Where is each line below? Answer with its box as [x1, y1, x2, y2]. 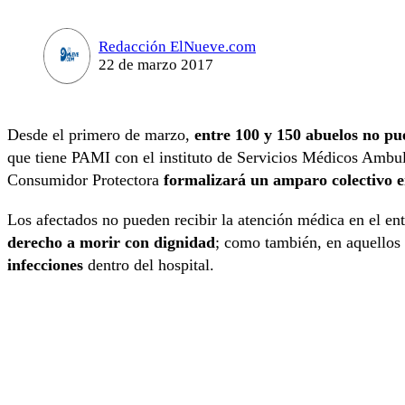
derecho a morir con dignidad [7, 232, 215, 251]
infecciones [7, 255, 83, 274]
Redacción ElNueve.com [98, 37, 256, 55]
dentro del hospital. [83, 255, 214, 274]
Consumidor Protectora [7, 171, 164, 190]
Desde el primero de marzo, [7, 126, 194, 145]
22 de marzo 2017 [98, 55, 213, 73]
